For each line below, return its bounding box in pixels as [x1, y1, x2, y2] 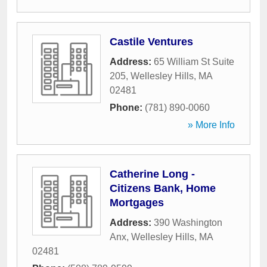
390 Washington [154, 218, 222, 228]
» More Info [188, 120, 235, 130]
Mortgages [110, 197, 164, 209]
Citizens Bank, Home [110, 182, 216, 194]
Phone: [110, 103, 145, 113]
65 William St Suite [154, 57, 234, 67]
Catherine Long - [110, 168, 195, 180]
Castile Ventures [110, 36, 193, 48]
